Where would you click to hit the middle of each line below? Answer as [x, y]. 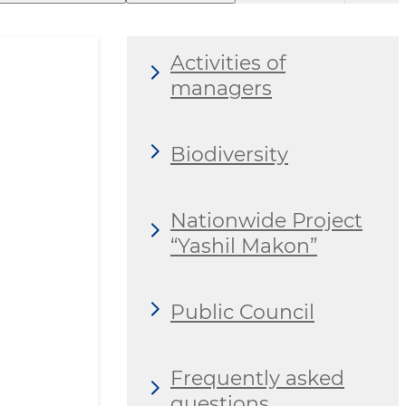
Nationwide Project [266, 220]
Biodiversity [229, 154]
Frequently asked [257, 378]
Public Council [242, 312]
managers [221, 88]
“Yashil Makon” [244, 246]
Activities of [228, 63]
